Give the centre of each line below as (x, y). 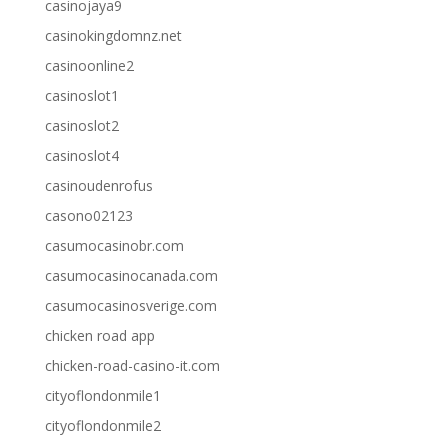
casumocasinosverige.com (130, 306)
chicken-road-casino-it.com (132, 366)
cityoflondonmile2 (102, 426)
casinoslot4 (81, 156)
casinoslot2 (81, 126)
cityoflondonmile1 (102, 396)
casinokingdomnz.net (113, 36)
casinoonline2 (89, 66)
